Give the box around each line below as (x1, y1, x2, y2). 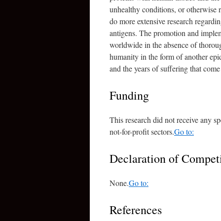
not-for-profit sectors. (110, 126, 174, 137)
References (110, 202, 162, 218)
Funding (110, 87, 149, 103)
